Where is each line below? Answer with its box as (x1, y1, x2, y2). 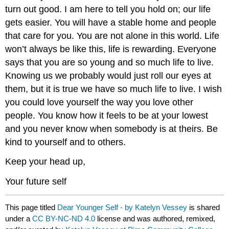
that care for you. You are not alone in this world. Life (5, 30, 220, 41)
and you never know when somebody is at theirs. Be (5, 123, 218, 134)
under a (5, 214, 33, 223)
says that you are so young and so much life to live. (5, 57, 214, 67)
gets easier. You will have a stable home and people (5, 17, 217, 28)
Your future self (5, 176, 67, 187)
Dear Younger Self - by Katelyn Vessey (57, 202, 188, 212)
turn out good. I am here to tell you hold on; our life (5, 4, 211, 14)
